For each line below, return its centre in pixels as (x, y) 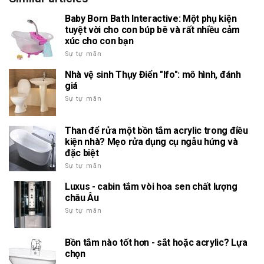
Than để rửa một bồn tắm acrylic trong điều (156, 130)
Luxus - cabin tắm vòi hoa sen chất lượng (151, 186)
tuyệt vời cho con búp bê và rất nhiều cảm (152, 29)
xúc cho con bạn (99, 41)
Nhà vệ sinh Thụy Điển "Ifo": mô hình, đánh (153, 74)
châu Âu (82, 197)
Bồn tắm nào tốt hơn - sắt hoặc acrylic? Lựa (156, 242)
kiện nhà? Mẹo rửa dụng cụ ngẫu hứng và (151, 141)
